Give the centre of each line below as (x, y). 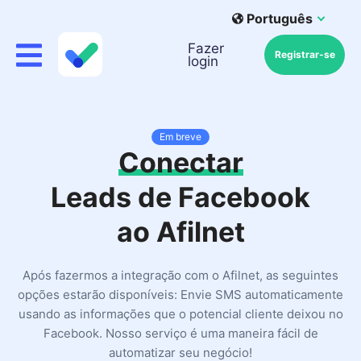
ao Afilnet (180, 232)
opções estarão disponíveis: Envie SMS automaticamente (180, 295)
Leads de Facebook (180, 197)
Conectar (180, 162)
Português (280, 18)
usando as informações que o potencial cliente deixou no (180, 314)
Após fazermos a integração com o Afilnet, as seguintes (180, 275)
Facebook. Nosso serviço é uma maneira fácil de (180, 333)
